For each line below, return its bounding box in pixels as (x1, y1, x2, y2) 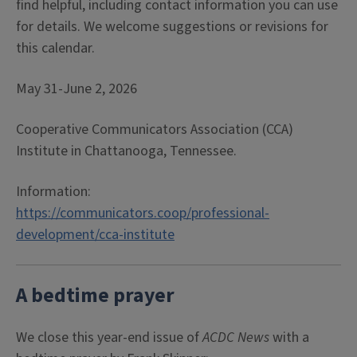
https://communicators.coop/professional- (16, 203, 269, 223)
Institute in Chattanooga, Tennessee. (16, 141, 237, 161)
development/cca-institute (16, 225, 175, 245)
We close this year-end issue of (16, 328, 202, 347)
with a (269, 328, 309, 347)
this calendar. (16, 38, 95, 58)
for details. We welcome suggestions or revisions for (16, 17, 328, 37)
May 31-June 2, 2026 (16, 79, 137, 99)
